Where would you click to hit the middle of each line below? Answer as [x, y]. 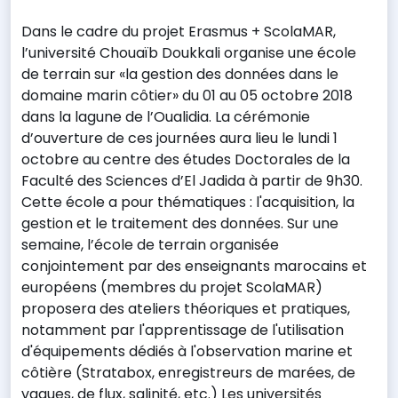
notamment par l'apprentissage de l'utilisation [183, 330]
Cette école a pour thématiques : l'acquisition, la [188, 202]
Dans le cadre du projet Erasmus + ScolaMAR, [179, 31]
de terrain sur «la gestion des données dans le [180, 74]
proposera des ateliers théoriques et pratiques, [186, 308]
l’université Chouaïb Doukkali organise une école [189, 52]
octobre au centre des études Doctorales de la [186, 159]
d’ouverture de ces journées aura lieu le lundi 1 [179, 138]
